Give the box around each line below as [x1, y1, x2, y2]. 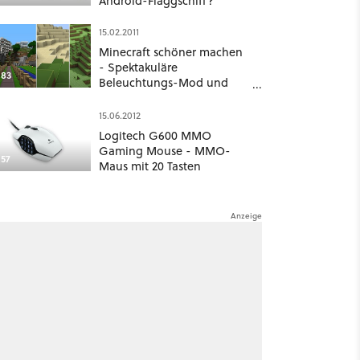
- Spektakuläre [98, 59, 178, 76]
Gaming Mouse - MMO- [98, 142, 231, 159]
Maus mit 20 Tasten [98, 157, 201, 174]
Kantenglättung [98, 89, 184, 106]
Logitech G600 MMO [98, 127, 211, 144]
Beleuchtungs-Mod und [98, 74, 228, 91]
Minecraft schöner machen [98, 43, 243, 60]
